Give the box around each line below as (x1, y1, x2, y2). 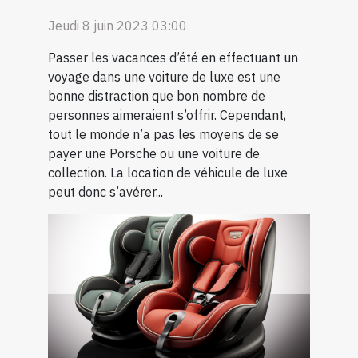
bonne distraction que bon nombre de (48, 88, 265, 105)
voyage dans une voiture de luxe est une (48, 69, 280, 86)
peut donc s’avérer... (48, 184, 163, 201)
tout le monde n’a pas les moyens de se (48, 126, 279, 143)
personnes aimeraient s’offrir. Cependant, (48, 107, 286, 124)
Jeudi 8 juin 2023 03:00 (48, 18, 187, 34)
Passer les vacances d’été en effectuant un (48, 50, 298, 66)
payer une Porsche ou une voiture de (48, 145, 260, 162)
